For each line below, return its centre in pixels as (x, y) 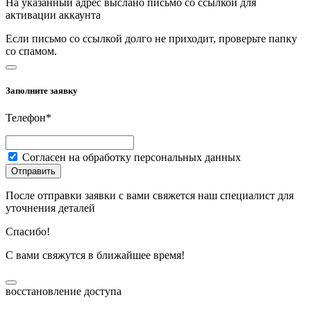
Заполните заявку (42, 91)
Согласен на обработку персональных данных (132, 158)
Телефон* (28, 118)
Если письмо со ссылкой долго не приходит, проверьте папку (151, 38)
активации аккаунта (53, 15)
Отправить (33, 171)
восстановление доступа (64, 292)
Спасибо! (28, 232)
